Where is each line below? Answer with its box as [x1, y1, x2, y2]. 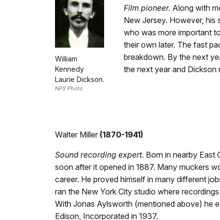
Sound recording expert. [55, 149, 144, 160]
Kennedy [55, 65, 84, 74]
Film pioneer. [124, 3, 170, 13]
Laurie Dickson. [55, 75, 104, 84]
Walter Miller [55, 129, 98, 139]
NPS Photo [55, 85, 83, 92]
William [55, 55, 77, 63]
